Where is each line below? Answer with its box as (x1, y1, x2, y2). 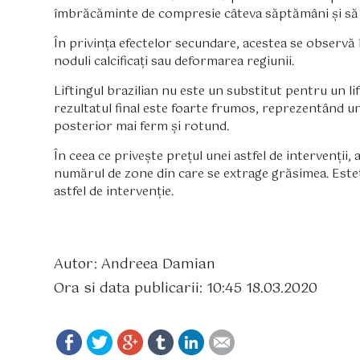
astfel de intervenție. (54, 181, 174, 202)
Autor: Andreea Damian (54, 253, 216, 276)
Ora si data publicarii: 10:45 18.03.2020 (54, 276, 318, 300)
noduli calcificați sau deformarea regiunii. (54, 51, 295, 72)
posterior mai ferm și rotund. (54, 116, 230, 137)
